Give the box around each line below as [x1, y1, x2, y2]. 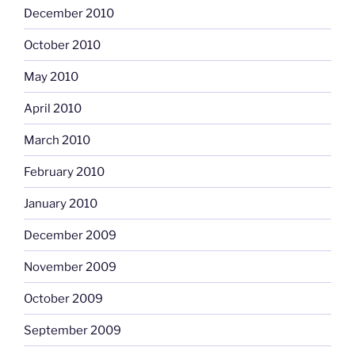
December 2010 [24, 6, 114, 21]
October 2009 [24, 291, 103, 306]
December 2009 [24, 227, 116, 242]
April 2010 [24, 101, 82, 116]
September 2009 [24, 323, 121, 338]
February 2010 [24, 164, 105, 179]
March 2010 [24, 132, 90, 147]
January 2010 [24, 196, 97, 211]
